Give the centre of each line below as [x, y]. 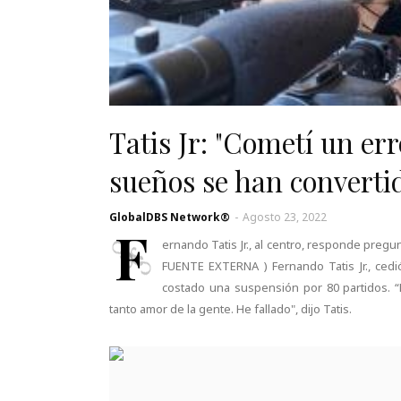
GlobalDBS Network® [170, 217]
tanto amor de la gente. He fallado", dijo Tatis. [230, 309]
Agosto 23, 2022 [285, 217]
